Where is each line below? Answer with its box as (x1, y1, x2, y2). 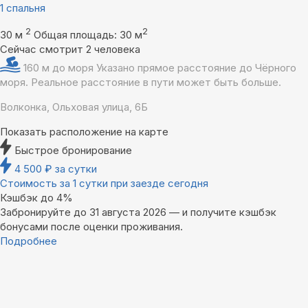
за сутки (55, 162, 97, 176)
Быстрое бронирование (14, 144, 132, 157)
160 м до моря (23, 61, 96, 75)
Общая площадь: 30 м (34, 28, 142, 42)
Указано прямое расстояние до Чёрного (96, 61, 296, 75)
